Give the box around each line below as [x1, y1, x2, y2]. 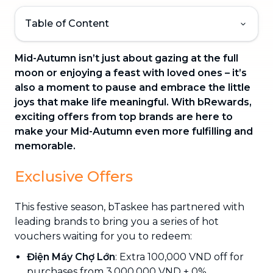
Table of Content [25, 17, 109, 29]
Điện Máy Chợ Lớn [27, 250, 115, 263]
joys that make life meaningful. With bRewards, [15, 96, 252, 108]
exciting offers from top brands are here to [15, 110, 233, 122]
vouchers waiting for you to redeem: [15, 230, 192, 242]
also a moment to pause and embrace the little [15, 81, 250, 93]
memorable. [15, 140, 78, 152]
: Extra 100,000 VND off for [115, 250, 244, 263]
